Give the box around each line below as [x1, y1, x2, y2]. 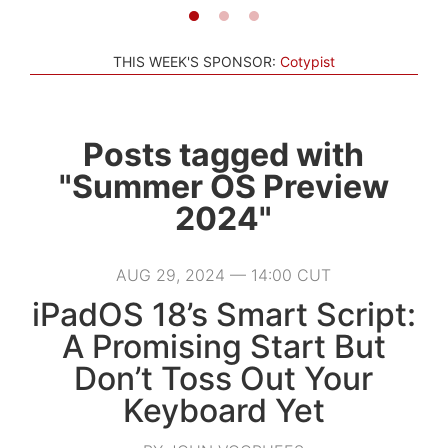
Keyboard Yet [122, 390, 325, 430]
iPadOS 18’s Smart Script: [31, 294, 416, 334]
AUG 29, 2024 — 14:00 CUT [116, 264, 332, 285]
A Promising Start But [61, 326, 386, 366]
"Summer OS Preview [58, 166, 389, 206]
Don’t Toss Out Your [74, 358, 374, 398]
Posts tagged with [83, 134, 365, 174]
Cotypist [280, 52, 335, 70]
